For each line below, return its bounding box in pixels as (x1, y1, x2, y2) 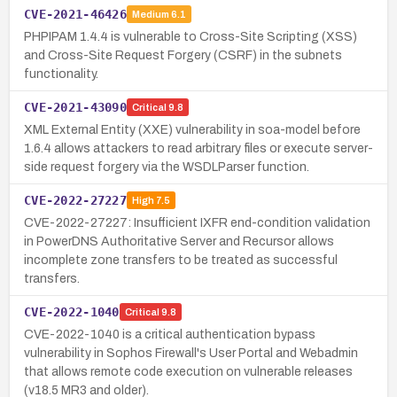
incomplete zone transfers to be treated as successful (24, 253, 338, 267)
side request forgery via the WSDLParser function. (24, 160, 309, 174)
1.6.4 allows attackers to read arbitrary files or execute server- (24, 141, 373, 155)
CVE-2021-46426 (24, 6, 127, 21)
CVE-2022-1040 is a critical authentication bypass (24, 327, 315, 341)
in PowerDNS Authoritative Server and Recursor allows (24, 234, 334, 248)
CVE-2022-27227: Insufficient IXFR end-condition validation (24, 215, 370, 230)
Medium (131, 9, 169, 20)
